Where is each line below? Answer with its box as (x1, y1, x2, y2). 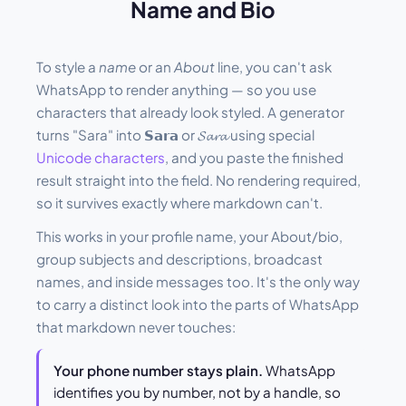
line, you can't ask (215, 58, 332, 76)
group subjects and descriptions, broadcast (36, 250, 323, 268)
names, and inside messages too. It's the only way (36, 273, 360, 291)
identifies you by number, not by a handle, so (53, 383, 341, 401)
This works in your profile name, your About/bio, (36, 227, 343, 246)
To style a (36, 58, 99, 76)
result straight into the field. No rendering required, (36, 171, 361, 189)
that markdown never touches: (36, 318, 236, 336)
